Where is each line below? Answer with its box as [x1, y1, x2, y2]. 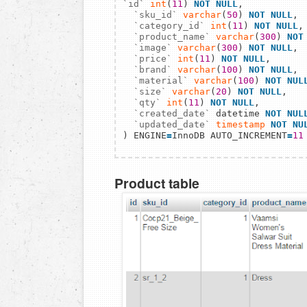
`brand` [134, 64, 172, 75]
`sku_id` [134, 10, 177, 21]
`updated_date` [134, 119, 210, 130]
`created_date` [134, 108, 210, 119]
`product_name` [134, 32, 210, 42]
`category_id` [134, 21, 205, 32]
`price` [134, 53, 172, 64]
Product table [114, 173, 199, 193]
